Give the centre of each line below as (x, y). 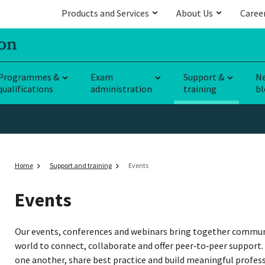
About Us (195, 13)
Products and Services (105, 13)
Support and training (80, 165)
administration (121, 88)
